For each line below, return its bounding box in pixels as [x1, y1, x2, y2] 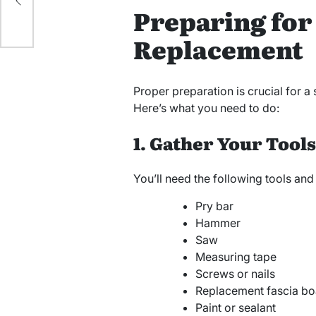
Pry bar [195, 199, 233, 214]
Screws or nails [195, 267, 275, 281]
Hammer [195, 216, 241, 231]
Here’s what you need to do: [133, 101, 279, 116]
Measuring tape [195, 250, 276, 265]
